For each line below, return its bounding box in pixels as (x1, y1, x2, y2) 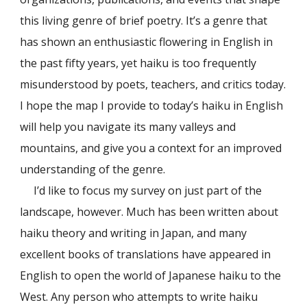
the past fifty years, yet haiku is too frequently (20, 56, 257, 71)
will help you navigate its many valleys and (20, 119, 236, 134)
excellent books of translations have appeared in (20, 247, 271, 262)
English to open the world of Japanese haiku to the (20, 268, 282, 283)
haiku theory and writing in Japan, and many (20, 225, 247, 241)
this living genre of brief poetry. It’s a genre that (20, 13, 268, 28)
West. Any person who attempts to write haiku (20, 289, 258, 304)
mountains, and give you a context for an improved (20, 140, 282, 156)
